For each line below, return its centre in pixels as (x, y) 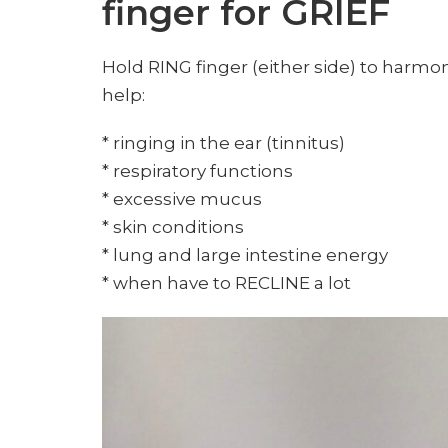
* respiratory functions (197, 171)
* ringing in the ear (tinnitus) (223, 143)
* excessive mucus (182, 199)
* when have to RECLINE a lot (226, 283)
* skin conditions (173, 227)
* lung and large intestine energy (245, 255)
